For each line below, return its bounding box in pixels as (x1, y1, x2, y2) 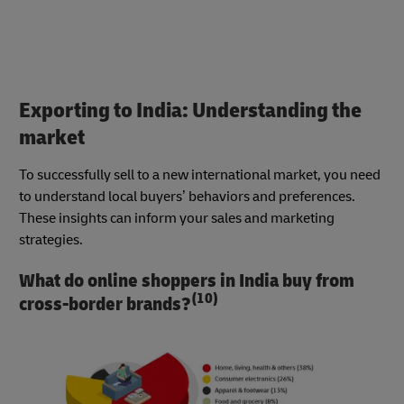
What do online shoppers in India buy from (19, 269, 354, 294)
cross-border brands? (19, 292, 191, 317)
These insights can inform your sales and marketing (19, 209, 335, 228)
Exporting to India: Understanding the (19, 96, 362, 124)
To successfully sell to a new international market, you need (19, 166, 381, 185)
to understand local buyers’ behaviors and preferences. (19, 188, 355, 207)
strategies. (19, 231, 83, 250)
